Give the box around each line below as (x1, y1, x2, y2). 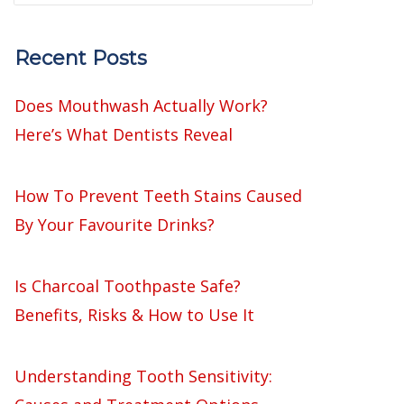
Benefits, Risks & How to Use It (14, 304, 254, 326)
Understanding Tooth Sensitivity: (14, 365, 272, 387)
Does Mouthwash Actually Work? (14, 95, 268, 116)
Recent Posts (14, 46, 147, 70)
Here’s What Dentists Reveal (14, 124, 233, 145)
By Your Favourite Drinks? (14, 214, 215, 235)
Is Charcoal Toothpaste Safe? (14, 275, 241, 297)
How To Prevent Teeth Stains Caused (14, 185, 302, 207)
